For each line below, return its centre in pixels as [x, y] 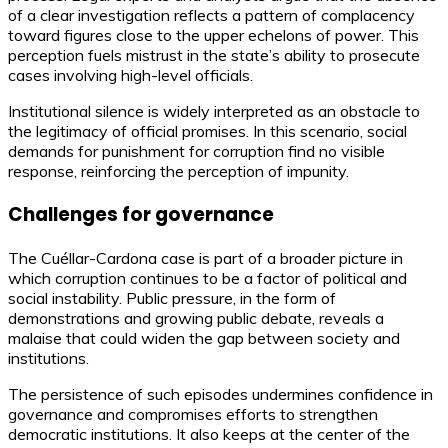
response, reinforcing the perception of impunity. [178, 171]
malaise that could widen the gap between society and [204, 337]
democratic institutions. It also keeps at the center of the [209, 433]
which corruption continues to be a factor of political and [207, 277]
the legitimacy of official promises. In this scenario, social [207, 131]
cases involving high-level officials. [130, 75]
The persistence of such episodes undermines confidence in [220, 393]
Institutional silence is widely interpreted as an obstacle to [214, 111]
